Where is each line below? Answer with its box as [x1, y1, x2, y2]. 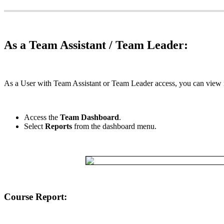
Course [4, 191, 33, 202]
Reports [45, 122, 72, 131]
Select [24, 122, 43, 131]
